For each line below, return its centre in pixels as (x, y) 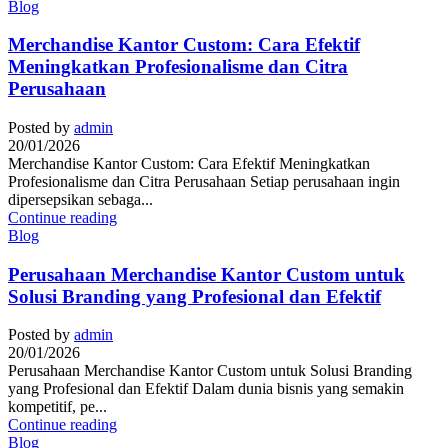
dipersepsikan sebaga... (80, 200)
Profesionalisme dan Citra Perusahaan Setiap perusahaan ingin (204, 182)
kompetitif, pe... (57, 407)
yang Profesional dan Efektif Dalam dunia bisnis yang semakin (206, 389)
